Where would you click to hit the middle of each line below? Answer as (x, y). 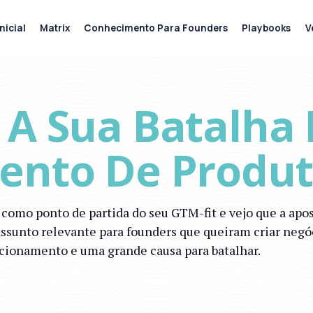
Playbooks (267, 28)
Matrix (55, 28)
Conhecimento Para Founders (156, 28)
